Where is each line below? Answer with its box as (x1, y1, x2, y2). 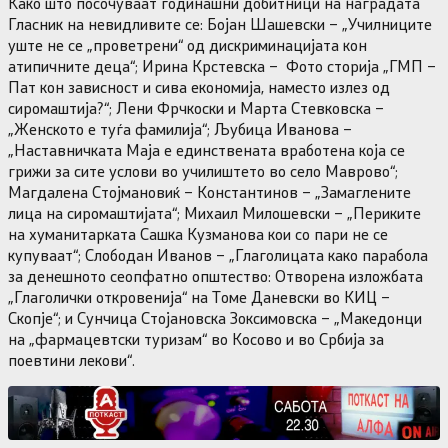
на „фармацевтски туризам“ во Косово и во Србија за (8, 327, 384, 349)
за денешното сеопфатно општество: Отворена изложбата (8, 264, 423, 286)
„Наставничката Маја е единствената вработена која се (8, 138, 405, 160)
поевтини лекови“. (8, 348, 135, 370)
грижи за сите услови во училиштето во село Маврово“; (8, 159, 398, 181)
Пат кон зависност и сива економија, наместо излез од (8, 75, 390, 97)
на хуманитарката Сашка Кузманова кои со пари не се (8, 222, 388, 244)
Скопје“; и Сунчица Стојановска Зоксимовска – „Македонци (8, 306, 422, 328)
